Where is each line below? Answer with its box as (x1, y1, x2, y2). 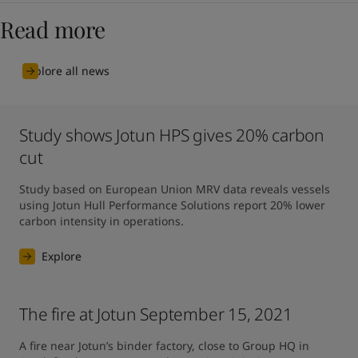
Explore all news (22, 63, 109, 78)
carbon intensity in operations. (19, 213, 184, 229)
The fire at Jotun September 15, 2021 (19, 303, 292, 325)
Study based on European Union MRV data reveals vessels (19, 181, 330, 197)
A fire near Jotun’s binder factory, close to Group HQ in (19, 338, 309, 353)
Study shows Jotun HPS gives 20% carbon (19, 124, 325, 146)
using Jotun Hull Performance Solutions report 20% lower (19, 197, 325, 213)
